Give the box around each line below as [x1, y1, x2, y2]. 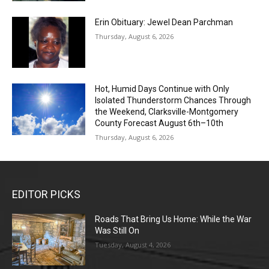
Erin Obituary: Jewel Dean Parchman [95, 17, 234, 27]
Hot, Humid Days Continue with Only [95, 84, 230, 94]
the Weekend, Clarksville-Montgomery [95, 107, 239, 117]
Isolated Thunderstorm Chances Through [95, 95, 252, 106]
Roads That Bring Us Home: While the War [95, 214, 252, 225]
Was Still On [95, 226, 140, 236]
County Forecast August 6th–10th [95, 118, 224, 128]
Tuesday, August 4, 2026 [95, 240, 171, 250]
